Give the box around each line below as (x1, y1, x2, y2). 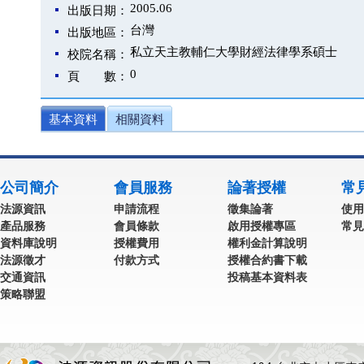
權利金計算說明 (227, 236, 307, 249)
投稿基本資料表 (227, 271, 307, 284)
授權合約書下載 (227, 253, 307, 266)
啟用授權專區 (227, 219, 296, 232)
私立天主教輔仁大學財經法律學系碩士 (130, 45, 337, 58)
